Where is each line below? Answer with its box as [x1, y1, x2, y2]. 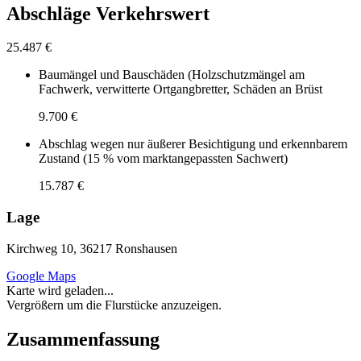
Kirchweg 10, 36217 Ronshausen [6, 241, 177, 255]
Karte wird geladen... [6, 283, 114, 297]
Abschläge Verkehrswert [6, 2, 210, 24]
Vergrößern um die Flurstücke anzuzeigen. [6, 297, 222, 312]
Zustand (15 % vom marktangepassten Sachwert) [39, 151, 288, 166]
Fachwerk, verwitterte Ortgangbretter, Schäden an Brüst [39, 82, 322, 97]
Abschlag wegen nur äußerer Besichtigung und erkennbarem [39, 137, 347, 151]
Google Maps [6, 268, 76, 283]
